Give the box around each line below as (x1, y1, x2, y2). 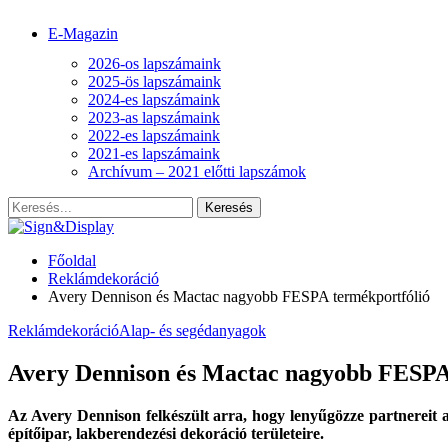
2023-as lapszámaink (88, 109, 220, 126)
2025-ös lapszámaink (88, 73, 221, 90)
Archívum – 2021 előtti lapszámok (88, 163, 306, 180)
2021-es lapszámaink (88, 145, 220, 162)
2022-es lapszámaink (88, 127, 220, 144)
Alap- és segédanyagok (119, 322, 266, 339)
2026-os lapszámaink (88, 55, 221, 72)
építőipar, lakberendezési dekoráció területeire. (8, 424, 324, 442)
